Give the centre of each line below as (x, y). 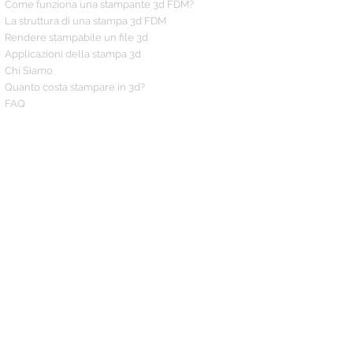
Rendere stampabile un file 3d (76, 37)
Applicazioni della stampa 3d (73, 54)
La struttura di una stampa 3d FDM (85, 21)
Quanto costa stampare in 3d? (75, 87)
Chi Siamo (29, 71)
